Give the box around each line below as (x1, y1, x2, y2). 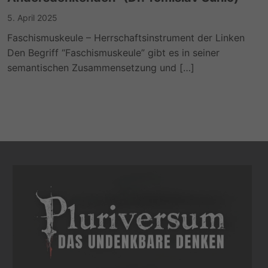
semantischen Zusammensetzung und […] (7, 62, 195, 74)
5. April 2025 (7, 13, 58, 23)
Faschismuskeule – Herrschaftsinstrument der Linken (7, 32, 245, 44)
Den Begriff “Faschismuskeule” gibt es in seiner (7, 47, 220, 59)
